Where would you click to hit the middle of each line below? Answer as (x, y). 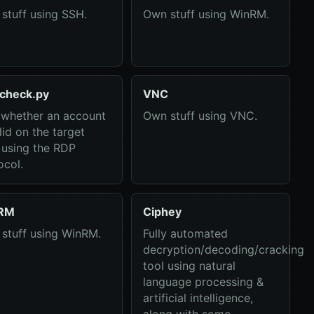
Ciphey (162, 212)
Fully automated (185, 233)
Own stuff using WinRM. (206, 14)
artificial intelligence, (198, 298)
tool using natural (189, 266)
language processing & (203, 282)
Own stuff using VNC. (200, 116)
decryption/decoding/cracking (223, 250)
